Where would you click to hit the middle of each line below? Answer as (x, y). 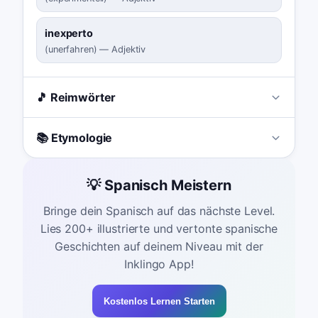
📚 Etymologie (74, 138)
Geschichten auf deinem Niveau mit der (159, 247)
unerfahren (71, 50)
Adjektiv (129, 50)
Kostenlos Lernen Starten (159, 301)
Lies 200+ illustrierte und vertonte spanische (159, 229)
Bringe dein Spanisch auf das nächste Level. (159, 211)
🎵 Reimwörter (76, 98)
